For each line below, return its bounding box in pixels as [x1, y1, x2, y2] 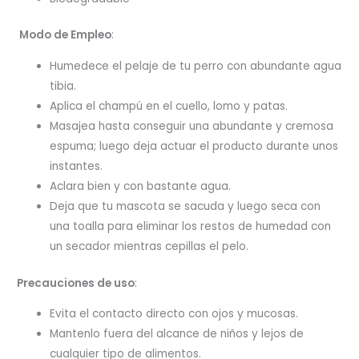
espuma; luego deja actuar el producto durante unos [50, 139, 339, 154]
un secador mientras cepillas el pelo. [50, 239, 249, 254]
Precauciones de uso [17, 275, 135, 291]
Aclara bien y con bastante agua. [50, 179, 232, 194]
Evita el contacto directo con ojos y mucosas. [50, 306, 299, 322]
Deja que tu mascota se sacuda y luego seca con [50, 199, 321, 214]
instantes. [50, 159, 103, 174]
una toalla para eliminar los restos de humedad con [50, 219, 332, 234]
